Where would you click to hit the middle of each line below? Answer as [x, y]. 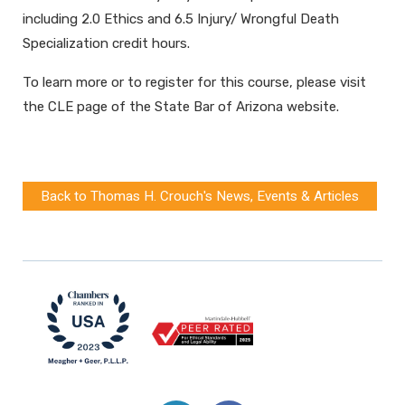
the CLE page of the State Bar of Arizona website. [181, 107]
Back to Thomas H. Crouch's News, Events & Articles [200, 197]
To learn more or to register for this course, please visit [194, 83]
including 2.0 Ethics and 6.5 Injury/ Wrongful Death [181, 19]
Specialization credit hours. [106, 44]
